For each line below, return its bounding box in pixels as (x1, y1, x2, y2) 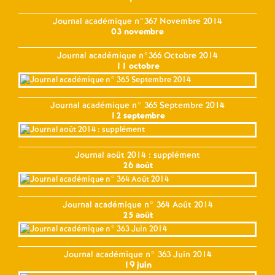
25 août (122, 209, 153, 222)
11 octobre (115, 60, 160, 72)
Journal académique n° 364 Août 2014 (62, 198, 213, 211)
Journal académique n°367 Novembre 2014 (53, 15, 222, 28)
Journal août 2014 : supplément (75, 149, 200, 161)
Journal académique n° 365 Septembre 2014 (50, 99, 225, 112)
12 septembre (110, 109, 165, 122)
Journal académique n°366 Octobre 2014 (57, 49, 218, 62)
